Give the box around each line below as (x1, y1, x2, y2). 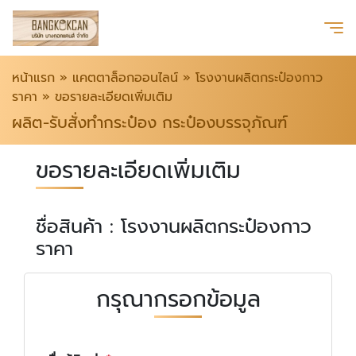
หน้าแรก (12, 68, 55, 87)
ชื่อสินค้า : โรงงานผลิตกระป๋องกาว (36, 212, 311, 241)
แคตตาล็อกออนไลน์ (72, 68, 178, 87)
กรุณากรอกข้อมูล (95, 282, 261, 316)
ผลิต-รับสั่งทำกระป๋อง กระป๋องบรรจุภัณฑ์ (12, 110, 288, 134)
